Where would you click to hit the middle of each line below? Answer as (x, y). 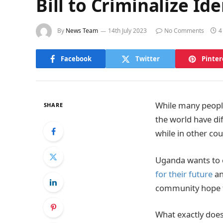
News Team (82, 31)
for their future (184, 174)
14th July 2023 (127, 31)
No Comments (184, 31)
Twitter (147, 58)
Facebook (76, 58)
